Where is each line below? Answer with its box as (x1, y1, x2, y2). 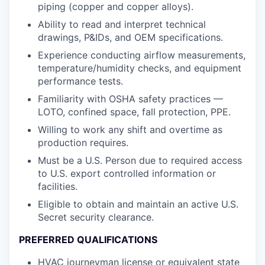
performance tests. (38, 75, 123, 87)
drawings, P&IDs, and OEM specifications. (38, 31, 223, 43)
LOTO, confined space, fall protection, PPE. (38, 106, 231, 118)
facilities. (38, 180, 77, 192)
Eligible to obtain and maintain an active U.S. (38, 198, 238, 210)
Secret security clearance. (38, 211, 154, 223)
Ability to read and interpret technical (38, 18, 206, 30)
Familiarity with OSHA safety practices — (38, 93, 223, 105)
